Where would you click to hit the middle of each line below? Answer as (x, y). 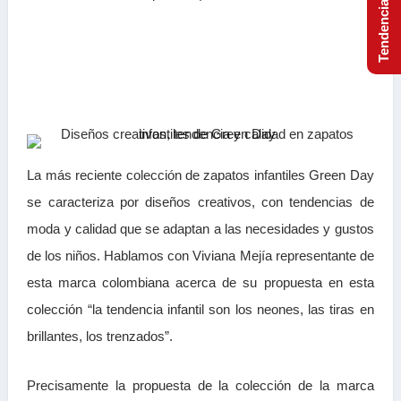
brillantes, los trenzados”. (100, 336)
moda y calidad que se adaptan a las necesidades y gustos (200, 229)
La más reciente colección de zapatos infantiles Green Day (200, 175)
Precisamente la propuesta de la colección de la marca (200, 385)
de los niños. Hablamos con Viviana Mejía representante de (200, 256)
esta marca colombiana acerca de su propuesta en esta (200, 282)
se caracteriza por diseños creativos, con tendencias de (200, 202)
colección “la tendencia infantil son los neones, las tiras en (200, 309)
